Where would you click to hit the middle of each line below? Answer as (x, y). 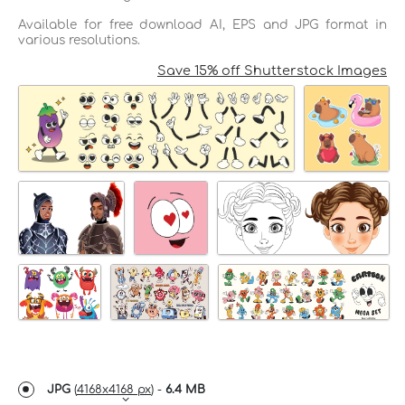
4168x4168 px (114, 389)
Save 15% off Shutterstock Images (272, 70)
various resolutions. (79, 40)
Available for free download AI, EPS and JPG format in (202, 24)
